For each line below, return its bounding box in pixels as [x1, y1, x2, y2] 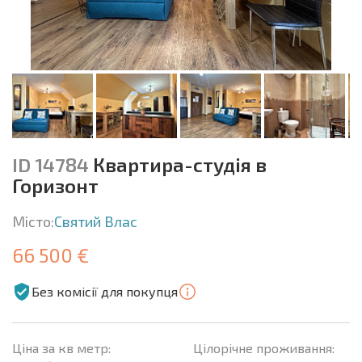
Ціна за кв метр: [12, 339, 111, 356]
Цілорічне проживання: [193, 339, 335, 356]
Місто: [12, 212, 54, 230]
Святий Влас [54, 212, 137, 230]
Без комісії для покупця [32, 283, 178, 299]
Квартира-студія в [89, 152, 267, 176]
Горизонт [12, 173, 99, 197]
